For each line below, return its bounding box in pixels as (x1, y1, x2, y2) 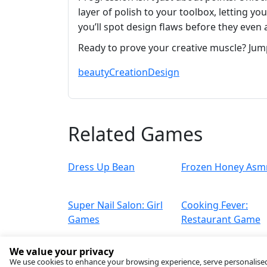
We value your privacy (10, 245, 114, 258)
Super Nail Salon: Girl (68, 198, 163, 212)
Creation (109, 66, 148, 79)
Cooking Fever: (181, 198, 248, 212)
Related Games (68, 121, 203, 147)
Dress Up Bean (68, 160, 135, 174)
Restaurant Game (181, 213, 260, 226)
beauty (78, 66, 109, 79)
